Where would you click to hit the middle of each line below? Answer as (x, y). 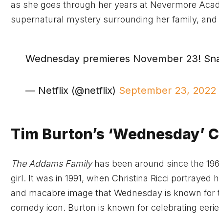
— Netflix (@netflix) (72, 90)
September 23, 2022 (168, 90)
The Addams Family (53, 163)
